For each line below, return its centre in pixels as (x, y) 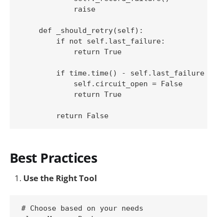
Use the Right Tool (60, 178)
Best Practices (54, 157)
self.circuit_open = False (102, 84)
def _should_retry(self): (82, 31)
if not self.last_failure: (93, 41)
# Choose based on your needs (82, 209)
